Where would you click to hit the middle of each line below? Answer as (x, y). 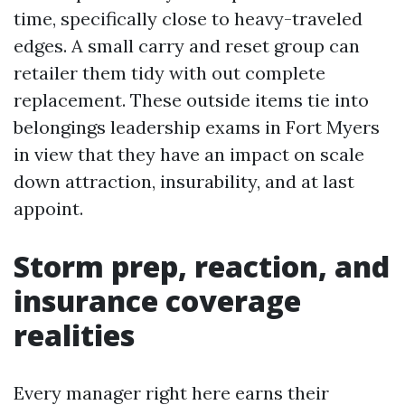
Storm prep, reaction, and (202, 266)
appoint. (48, 208)
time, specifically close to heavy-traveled (188, 19)
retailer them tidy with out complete (170, 73)
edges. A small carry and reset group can (187, 46)
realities (74, 335)
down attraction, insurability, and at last (184, 181)
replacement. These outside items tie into (191, 100)
